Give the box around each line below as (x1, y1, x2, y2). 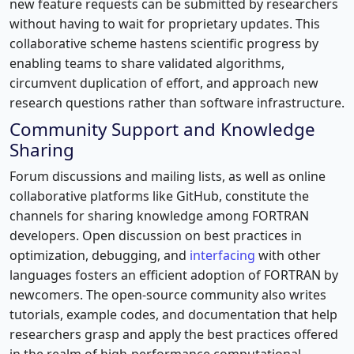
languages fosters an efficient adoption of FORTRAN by (9, 265, 338, 284)
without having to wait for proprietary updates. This (9, 14, 320, 32)
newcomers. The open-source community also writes (9, 285, 326, 303)
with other (255, 246, 321, 264)
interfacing (190, 246, 255, 264)
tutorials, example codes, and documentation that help (9, 305, 337, 323)
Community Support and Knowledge (9, 116, 315, 141)
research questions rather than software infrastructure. (9, 93, 345, 111)
